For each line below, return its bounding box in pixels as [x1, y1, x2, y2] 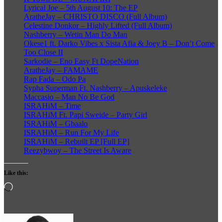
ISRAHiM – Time [24, 102, 81, 111]
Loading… [12, 182, 47, 191]
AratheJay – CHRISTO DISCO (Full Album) [24, 12, 167, 21]
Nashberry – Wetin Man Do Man [24, 30, 127, 39]
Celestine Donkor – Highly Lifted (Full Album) [24, 21, 172, 30]
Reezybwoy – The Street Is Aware [24, 146, 131, 155]
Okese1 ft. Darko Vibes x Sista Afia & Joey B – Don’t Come [24, 39, 215, 48]
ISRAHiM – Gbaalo [24, 119, 88, 128]
